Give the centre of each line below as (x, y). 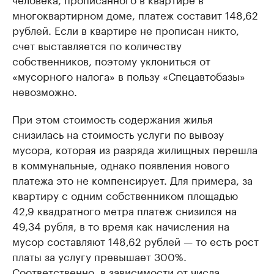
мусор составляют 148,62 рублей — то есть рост (135, 241)
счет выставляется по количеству (97, 45)
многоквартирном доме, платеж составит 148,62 (135, 14)
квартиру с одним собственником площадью (125, 195)
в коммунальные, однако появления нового (121, 164)
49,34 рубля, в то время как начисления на (121, 225)
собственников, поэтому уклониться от (111, 60)
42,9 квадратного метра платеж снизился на (124, 210)
